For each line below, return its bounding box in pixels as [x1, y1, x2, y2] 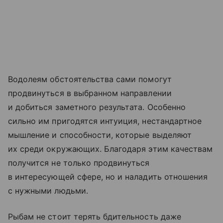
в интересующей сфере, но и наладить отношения [8, 171, 208, 182]
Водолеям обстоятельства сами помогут [8, 74, 172, 84]
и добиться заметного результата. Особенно [8, 102, 186, 112]
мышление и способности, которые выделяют [8, 129, 192, 140]
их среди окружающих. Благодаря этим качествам [8, 143, 213, 154]
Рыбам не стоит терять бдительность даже [8, 211, 181, 222]
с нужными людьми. [8, 185, 88, 196]
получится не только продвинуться [8, 157, 150, 168]
